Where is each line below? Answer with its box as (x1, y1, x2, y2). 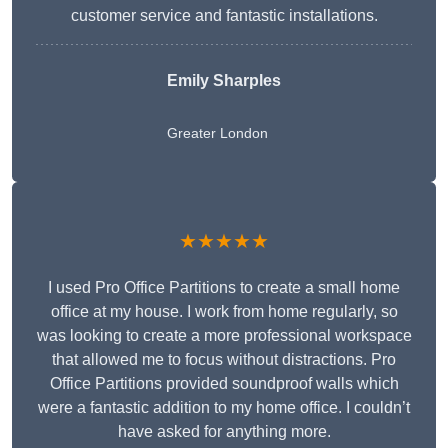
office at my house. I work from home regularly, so (50, 303, 398, 321)
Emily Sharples (167, 72, 281, 90)
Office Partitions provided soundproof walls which (49, 375, 399, 393)
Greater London (167, 125, 268, 142)
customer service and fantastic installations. (70, 7, 378, 25)
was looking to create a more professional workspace (36, 327, 412, 345)
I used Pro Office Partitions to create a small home (48, 279, 400, 297)
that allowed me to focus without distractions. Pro (52, 351, 396, 369)
